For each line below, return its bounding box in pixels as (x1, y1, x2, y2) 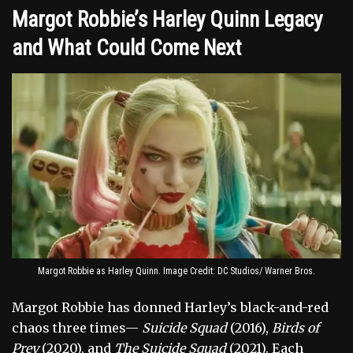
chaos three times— (12, 319, 142, 336)
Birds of (272, 319, 319, 336)
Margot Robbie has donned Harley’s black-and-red (12, 299, 329, 315)
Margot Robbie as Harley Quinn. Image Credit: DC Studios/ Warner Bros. (38, 265, 315, 277)
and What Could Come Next (12, 35, 242, 61)
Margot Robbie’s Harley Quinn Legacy (12, 6, 322, 32)
